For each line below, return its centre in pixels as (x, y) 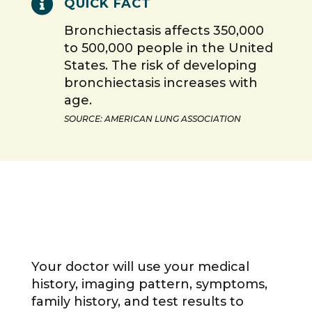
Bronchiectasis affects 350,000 (164, 31)
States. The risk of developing (160, 66)
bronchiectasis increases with (161, 83)
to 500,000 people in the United (168, 48)
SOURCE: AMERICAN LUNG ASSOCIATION (152, 119)
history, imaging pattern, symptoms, (149, 284)
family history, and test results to (137, 302)
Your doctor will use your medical (140, 267)
